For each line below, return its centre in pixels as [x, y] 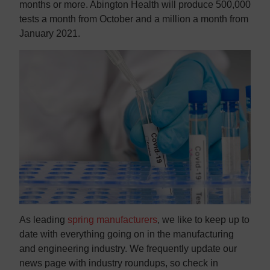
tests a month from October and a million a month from [134, 19]
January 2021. [50, 34]
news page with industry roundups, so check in [119, 263]
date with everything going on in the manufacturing [127, 234]
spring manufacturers [112, 220]
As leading [43, 220]
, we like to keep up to [203, 220]
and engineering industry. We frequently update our [128, 249]
